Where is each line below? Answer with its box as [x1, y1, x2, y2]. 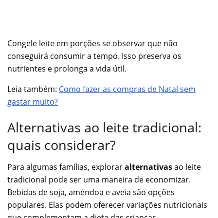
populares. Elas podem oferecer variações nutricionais [7, 199, 207, 210]
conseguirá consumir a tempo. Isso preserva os [7, 50, 182, 61]
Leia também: [7, 83, 59, 94]
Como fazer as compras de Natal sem [59, 83, 196, 94]
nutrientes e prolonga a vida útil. [7, 63, 127, 74]
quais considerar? [7, 136, 116, 154]
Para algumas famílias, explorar [7, 161, 125, 172]
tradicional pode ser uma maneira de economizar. [7, 174, 191, 185]
